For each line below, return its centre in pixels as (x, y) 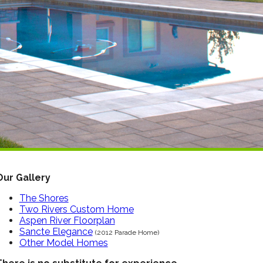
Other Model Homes (63, 243)
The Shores (44, 198)
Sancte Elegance (56, 232)
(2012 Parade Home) (127, 232)
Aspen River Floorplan (67, 220)
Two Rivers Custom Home (76, 209)
